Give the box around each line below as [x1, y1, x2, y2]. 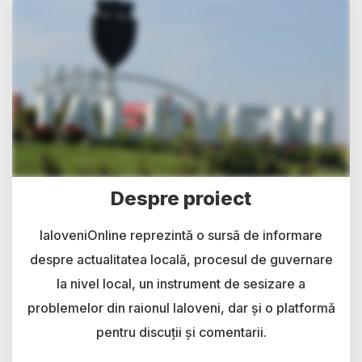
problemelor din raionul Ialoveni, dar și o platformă [27, 299, 335, 316]
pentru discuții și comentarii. [95, 323, 267, 340]
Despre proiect [111, 186, 251, 210]
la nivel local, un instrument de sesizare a [57, 275, 305, 292]
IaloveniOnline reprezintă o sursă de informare [40, 226, 322, 243]
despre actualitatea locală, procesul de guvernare [29, 250, 333, 267]
